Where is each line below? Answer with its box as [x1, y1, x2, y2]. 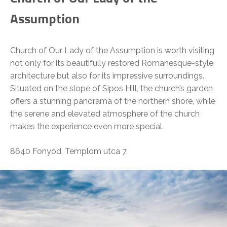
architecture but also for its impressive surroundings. [10, 71, 204, 81]
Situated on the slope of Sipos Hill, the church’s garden [10, 84, 213, 94]
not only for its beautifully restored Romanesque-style [10, 58, 213, 68]
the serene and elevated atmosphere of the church [10, 109, 200, 119]
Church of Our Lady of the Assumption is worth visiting [10, 46, 214, 56]
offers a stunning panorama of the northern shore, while [10, 96, 215, 106]
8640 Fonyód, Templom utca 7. [10, 146, 128, 157]
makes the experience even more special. [10, 122, 164, 132]
